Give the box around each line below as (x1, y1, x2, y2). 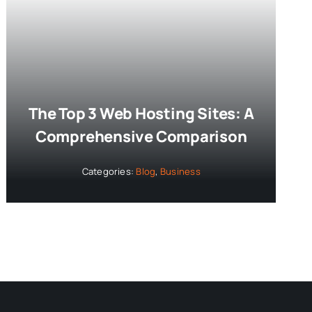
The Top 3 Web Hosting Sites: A (29, 102, 254, 124)
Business (159, 164, 201, 178)
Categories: (81, 164, 136, 178)
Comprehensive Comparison (35, 125, 247, 147)
